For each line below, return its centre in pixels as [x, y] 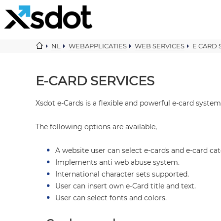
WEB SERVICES [160, 46]
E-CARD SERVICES [95, 81]
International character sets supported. [122, 174]
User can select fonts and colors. [111, 198]
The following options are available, [96, 127]
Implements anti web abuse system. [117, 162]
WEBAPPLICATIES [98, 46]
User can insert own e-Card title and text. [126, 186]
